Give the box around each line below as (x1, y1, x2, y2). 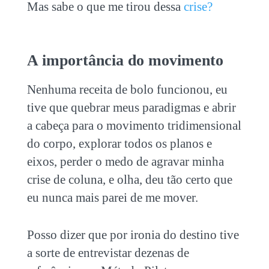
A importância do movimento (26, 51, 223, 69)
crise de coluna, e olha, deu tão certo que (26, 172, 232, 187)
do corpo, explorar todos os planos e (26, 136, 212, 151)
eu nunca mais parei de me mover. (26, 190, 198, 205)
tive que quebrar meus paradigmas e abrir (26, 100, 236, 115)
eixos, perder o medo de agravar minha (26, 154, 224, 169)
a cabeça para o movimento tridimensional (26, 118, 241, 133)
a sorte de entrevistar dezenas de (26, 245, 189, 260)
